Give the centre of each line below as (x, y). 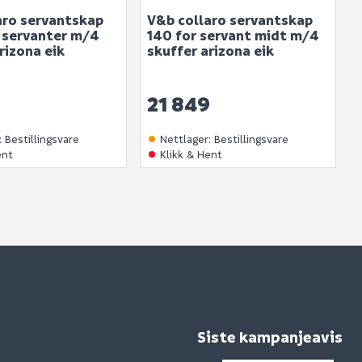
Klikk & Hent (191, 154)
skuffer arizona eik (210, 51)
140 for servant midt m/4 (233, 36)
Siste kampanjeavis (269, 337)
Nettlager (184, 139)
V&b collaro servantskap (229, 20)
